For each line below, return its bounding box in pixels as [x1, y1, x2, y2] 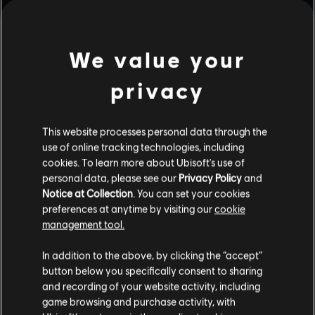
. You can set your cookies [133, 186, 250, 200]
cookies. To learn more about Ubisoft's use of [42, 155, 245, 169]
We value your [69, 46, 246, 73]
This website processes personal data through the [42, 124, 267, 138]
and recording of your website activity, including [42, 279, 260, 292]
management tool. [42, 217, 124, 231]
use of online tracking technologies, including [42, 140, 244, 153]
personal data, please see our [42, 171, 179, 184]
